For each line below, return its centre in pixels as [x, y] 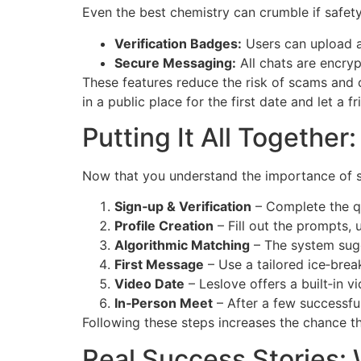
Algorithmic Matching [182, 245]
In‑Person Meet [164, 303]
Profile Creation [164, 226]
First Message [159, 265]
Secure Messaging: [175, 62]
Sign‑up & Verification [183, 207]
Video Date [149, 284]
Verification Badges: [178, 43]
